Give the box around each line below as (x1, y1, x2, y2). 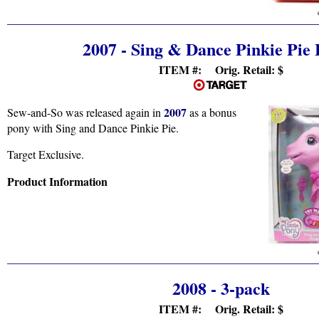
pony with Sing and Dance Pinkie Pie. (7, 120, 179, 135)
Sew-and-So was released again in (7, 104, 164, 120)
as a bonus (187, 104, 236, 120)
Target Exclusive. (7, 146, 84, 162)
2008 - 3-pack (172, 275, 270, 300)
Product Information (7, 172, 108, 189)
